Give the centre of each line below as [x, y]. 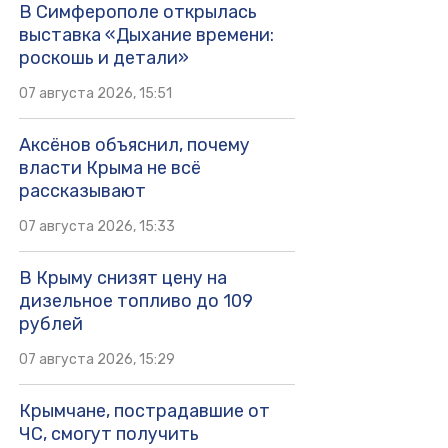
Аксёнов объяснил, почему [134, 145]
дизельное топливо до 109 [135, 301]
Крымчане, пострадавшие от [144, 411]
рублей [50, 324]
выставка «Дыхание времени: [146, 35]
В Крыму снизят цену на [122, 278]
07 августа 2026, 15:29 [96, 360]
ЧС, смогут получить [108, 434]
